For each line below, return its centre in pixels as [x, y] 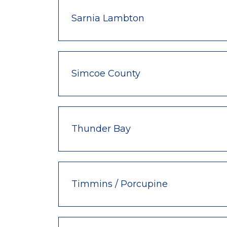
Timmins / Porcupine [120, 184]
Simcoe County [106, 73]
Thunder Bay [101, 128]
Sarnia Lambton [108, 18]
